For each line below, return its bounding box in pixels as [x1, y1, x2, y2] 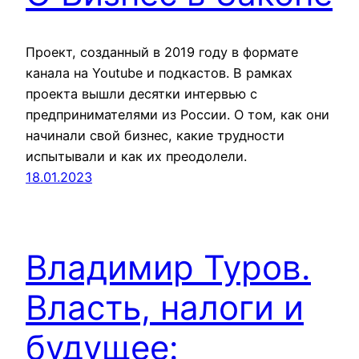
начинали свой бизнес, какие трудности [26, 127, 284, 143]
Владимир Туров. [26, 246, 311, 288]
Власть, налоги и [26, 286, 304, 328]
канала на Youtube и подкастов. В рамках [26, 64, 292, 81]
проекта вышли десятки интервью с [26, 85, 257, 102]
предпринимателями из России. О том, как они [26, 106, 329, 123]
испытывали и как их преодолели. [26, 147, 247, 164]
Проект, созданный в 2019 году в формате [26, 43, 298, 60]
